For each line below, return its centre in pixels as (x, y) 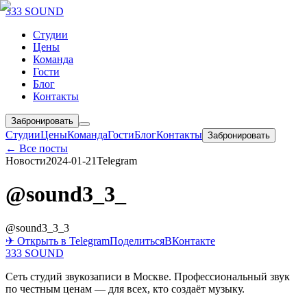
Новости (26, 161)
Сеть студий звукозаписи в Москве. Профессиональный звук (148, 276)
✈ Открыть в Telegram (58, 241)
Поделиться (137, 241)
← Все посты (37, 148)
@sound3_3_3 (37, 228)
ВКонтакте (190, 241)
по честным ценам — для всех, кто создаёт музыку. (125, 288)
